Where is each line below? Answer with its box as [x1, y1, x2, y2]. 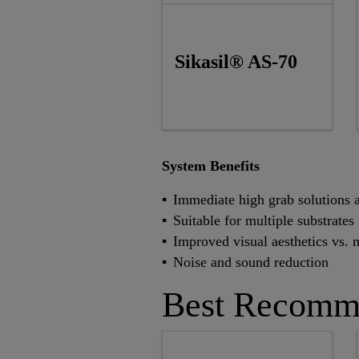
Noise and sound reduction [173, 254, 329, 271]
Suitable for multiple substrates [173, 212, 354, 229]
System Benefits [162, 158, 260, 175]
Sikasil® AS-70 [175, 51, 297, 73]
